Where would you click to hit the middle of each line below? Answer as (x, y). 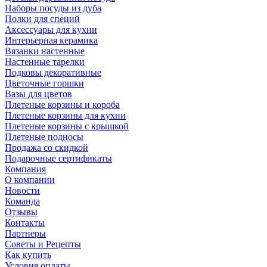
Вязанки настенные (45, 51)
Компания (25, 169)
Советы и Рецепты (43, 244)
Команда (22, 201)
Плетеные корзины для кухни (65, 115)
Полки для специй (42, 19)
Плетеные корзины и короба (62, 105)
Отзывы (21, 212)
